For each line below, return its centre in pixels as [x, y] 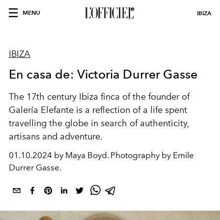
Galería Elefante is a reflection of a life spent [98, 110]
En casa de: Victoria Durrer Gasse [103, 74]
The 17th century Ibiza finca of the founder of [99, 97]
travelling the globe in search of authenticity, [99, 123]
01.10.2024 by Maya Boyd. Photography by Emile [101, 155]
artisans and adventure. [56, 137]
